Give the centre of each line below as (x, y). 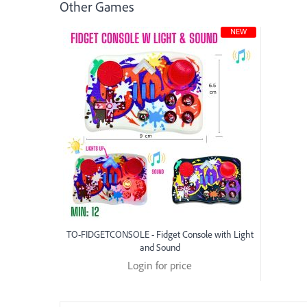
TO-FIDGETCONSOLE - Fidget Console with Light (160, 234)
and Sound (160, 247)
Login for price (160, 265)
